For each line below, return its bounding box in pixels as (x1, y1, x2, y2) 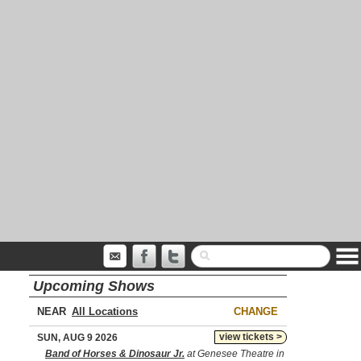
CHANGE (234, 305, 278, 317)
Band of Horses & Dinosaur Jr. (45, 348, 185, 359)
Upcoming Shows (33, 278, 155, 294)
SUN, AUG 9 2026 (37, 332, 118, 343)
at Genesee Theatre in (185, 348, 284, 359)
